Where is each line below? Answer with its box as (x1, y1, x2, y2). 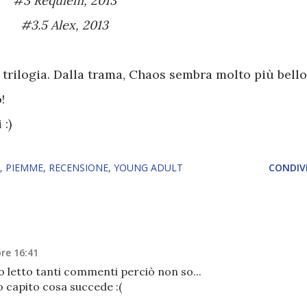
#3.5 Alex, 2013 (40, 16, 108, 33)
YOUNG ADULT (114, 160, 183, 174)
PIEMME (5, 160, 43, 174)
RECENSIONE (49, 160, 108, 174)
